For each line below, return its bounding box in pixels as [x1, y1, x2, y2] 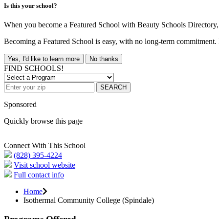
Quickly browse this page [4, 117, 83, 126]
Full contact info [14, 171, 64, 179]
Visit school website [14, 161, 75, 170]
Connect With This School [4, 141, 86, 150]
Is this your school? [4, 1, 57, 9]
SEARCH [100, 84, 127, 91]
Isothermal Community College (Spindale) [23, 196, 154, 205]
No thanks [89, 55, 118, 63]
